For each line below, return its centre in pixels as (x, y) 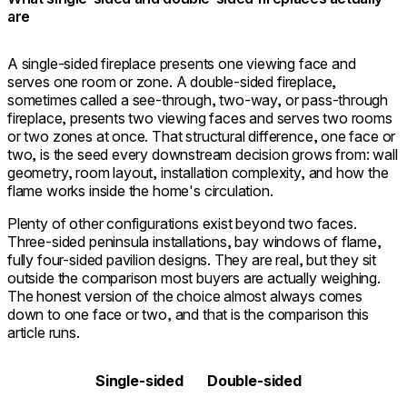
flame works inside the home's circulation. (140, 190)
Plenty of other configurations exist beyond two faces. (182, 223)
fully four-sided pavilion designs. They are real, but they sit (192, 259)
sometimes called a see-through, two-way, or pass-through (198, 99)
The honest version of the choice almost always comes (185, 296)
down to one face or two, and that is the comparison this (189, 314)
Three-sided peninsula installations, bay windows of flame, (194, 241)
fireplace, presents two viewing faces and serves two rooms (200, 118)
